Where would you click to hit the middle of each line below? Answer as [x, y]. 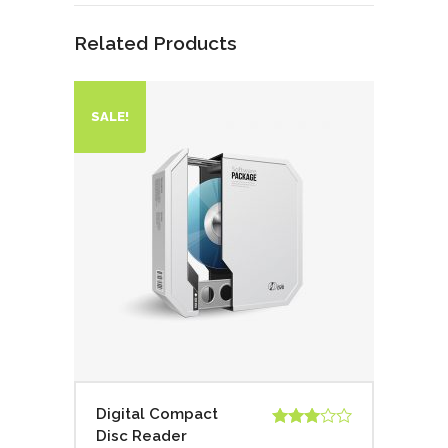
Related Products [155, 42]
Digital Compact [157, 413]
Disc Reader [141, 435]
